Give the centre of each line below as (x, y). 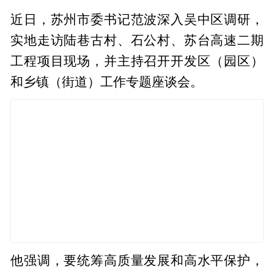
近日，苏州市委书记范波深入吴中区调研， (137, 19)
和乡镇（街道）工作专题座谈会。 (107, 82)
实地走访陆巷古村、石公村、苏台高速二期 (137, 40)
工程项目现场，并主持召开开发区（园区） (137, 61)
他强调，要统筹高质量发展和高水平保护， (137, 260)
